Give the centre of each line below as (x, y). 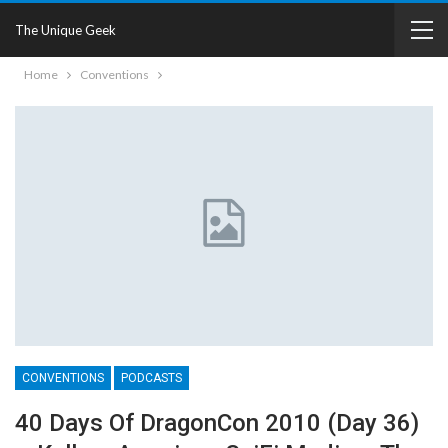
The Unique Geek (65, 30)
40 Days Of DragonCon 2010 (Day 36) (217, 422)
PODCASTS (151, 377)
